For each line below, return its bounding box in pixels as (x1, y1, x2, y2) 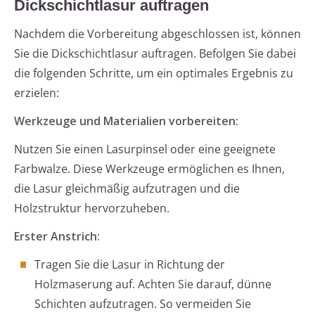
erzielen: (14, 85, 59, 101)
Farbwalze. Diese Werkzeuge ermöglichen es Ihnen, (14, 161, 285, 177)
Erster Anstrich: (14, 229, 100, 245)
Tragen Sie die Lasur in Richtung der (34, 257, 225, 273)
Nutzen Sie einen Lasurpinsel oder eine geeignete (14, 141, 276, 157)
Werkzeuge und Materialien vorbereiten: (14, 113, 238, 129)
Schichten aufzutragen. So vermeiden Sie (34, 296, 251, 312)
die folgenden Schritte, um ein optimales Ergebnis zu (14, 65, 293, 82)
